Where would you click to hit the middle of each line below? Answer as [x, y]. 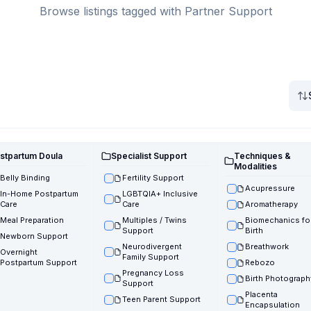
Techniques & [262, 156]
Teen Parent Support [162, 299]
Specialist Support [149, 156]
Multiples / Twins [155, 220]
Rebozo [260, 262]
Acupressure [270, 188]
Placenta [261, 294]
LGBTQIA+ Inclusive [160, 194]
